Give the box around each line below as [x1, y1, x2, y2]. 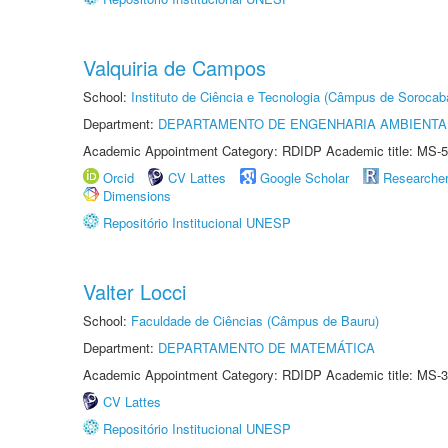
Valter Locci [83, 277, 186, 306]
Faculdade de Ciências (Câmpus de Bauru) [131, 311, 379, 330]
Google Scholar [260, 168, 349, 187]
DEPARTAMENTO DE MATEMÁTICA [158, 338, 375, 357]
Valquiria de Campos [83, 53, 266, 82]
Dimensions [103, 186, 171, 205]
